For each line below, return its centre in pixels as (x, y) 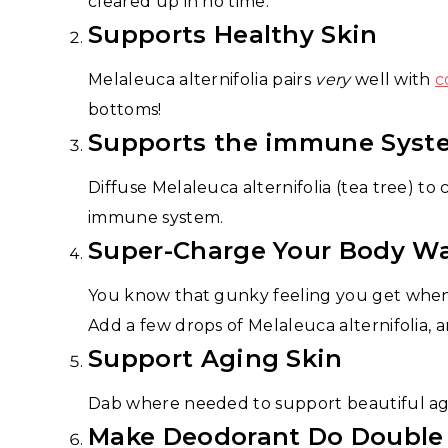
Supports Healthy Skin (233, 34)
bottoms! (125, 109)
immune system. (156, 217)
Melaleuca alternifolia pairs (202, 79)
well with (393, 79)
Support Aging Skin (215, 358)
